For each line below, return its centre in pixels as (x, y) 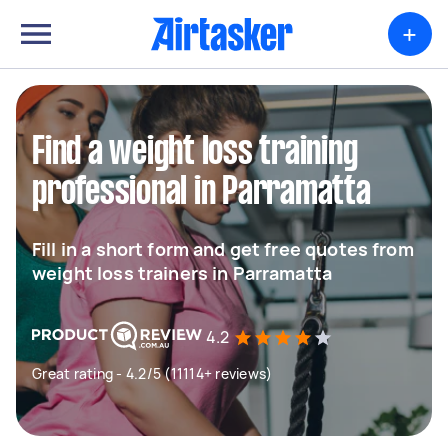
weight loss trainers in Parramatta (182, 273)
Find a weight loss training (195, 153)
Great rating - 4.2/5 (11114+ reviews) (152, 373)
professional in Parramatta (201, 193)
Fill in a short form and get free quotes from (223, 249)
